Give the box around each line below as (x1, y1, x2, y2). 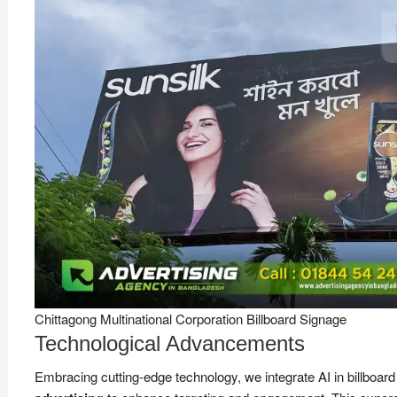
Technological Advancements (34, 331, 305, 355)
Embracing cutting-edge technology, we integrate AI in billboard (34, 367, 395, 385)
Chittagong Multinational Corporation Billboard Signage (34, 309, 346, 328)
